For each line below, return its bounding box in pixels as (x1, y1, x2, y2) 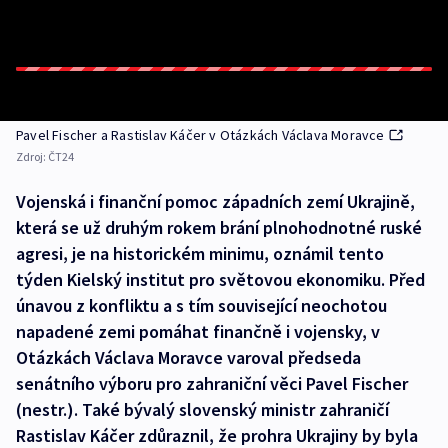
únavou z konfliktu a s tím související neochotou (16, 294, 387, 317)
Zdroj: (16, 149, 48, 164)
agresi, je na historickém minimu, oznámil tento (16, 242, 384, 265)
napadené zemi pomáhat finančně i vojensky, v (16, 320, 380, 343)
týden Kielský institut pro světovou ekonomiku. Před (16, 268, 425, 291)
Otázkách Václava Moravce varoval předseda (16, 346, 361, 369)
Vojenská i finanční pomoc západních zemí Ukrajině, (16, 190, 415, 213)
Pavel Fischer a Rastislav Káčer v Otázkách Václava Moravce (16, 126, 385, 144)
